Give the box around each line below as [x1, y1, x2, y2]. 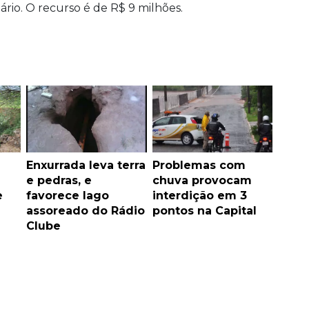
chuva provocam [152, 173, 252, 187]
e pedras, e [26, 173, 92, 187]
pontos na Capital [152, 203, 257, 217]
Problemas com [152, 158, 246, 172]
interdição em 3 [152, 188, 247, 202]
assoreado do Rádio [26, 203, 145, 217]
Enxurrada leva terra [26, 158, 146, 172]
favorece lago [26, 188, 109, 202]
